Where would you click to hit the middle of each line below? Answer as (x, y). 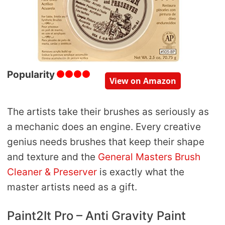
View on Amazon (143, 81)
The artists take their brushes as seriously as (108, 111)
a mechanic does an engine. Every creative (104, 127)
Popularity (31, 74)
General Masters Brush (149, 157)
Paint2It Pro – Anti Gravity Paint (96, 216)
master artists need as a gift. (72, 187)
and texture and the (52, 157)
